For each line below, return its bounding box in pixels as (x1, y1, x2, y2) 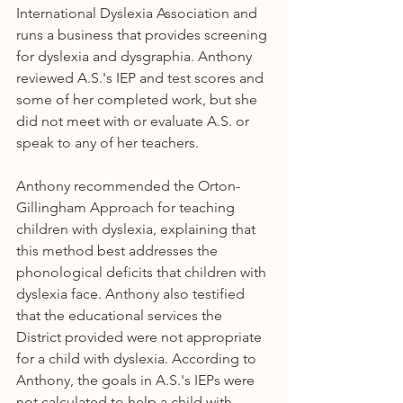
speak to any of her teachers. (16, 134, 199, 151)
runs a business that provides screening (16, 26, 271, 43)
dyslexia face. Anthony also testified (16, 285, 248, 302)
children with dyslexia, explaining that (16, 220, 259, 237)
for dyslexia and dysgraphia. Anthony (16, 48, 255, 65)
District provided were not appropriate (16, 328, 265, 345)
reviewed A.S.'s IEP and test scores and (16, 69, 267, 86)
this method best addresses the (16, 242, 221, 259)
